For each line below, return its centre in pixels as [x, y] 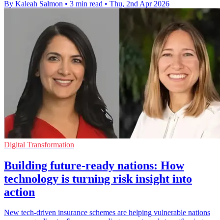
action [19, 192]
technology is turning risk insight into [98, 179]
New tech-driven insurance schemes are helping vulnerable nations [107, 213]
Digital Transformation [39, 144]
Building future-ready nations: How [94, 165]
